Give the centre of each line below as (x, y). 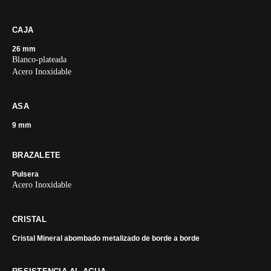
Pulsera (25, 174)
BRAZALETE (37, 155)
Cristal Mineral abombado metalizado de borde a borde (106, 238)
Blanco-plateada (39, 60)
